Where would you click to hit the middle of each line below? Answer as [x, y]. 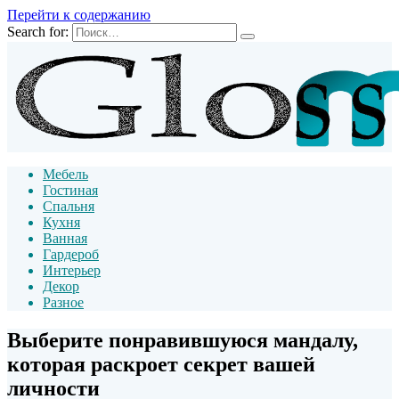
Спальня [69, 206]
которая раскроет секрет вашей [161, 364]
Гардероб [71, 254]
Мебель [65, 174]
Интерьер [72, 270]
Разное [63, 302]
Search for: [38, 32]
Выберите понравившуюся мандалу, [183, 340]
